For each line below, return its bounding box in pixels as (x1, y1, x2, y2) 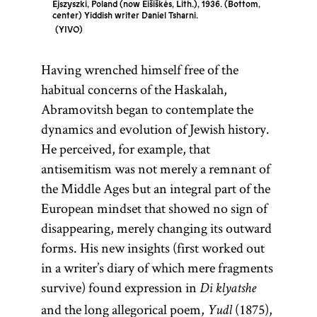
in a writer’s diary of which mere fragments (40, 258, 273, 277)
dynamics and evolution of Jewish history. (40, 120, 270, 138)
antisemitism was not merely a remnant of (40, 159, 270, 178)
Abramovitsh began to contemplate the (40, 100, 253, 118)
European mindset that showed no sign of (40, 199, 267, 217)
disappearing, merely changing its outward (40, 219, 272, 237)
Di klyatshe (199, 282, 256, 296)
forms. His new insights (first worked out (40, 238, 265, 257)
